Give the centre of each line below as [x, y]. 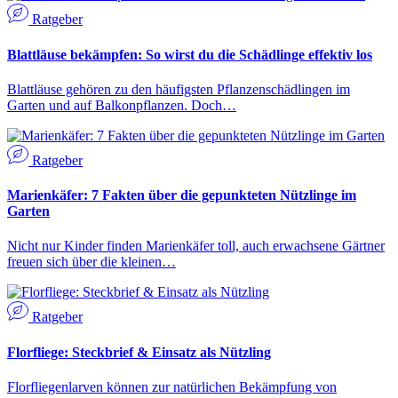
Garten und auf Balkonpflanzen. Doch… [122, 105]
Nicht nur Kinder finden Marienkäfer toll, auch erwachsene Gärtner [196, 246]
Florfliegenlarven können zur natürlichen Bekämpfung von [172, 386]
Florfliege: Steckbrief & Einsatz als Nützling [139, 352]
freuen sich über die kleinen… [92, 262]
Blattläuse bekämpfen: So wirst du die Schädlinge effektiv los [190, 54]
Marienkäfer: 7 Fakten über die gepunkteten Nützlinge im [182, 195]
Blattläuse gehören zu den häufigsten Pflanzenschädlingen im [179, 89]
